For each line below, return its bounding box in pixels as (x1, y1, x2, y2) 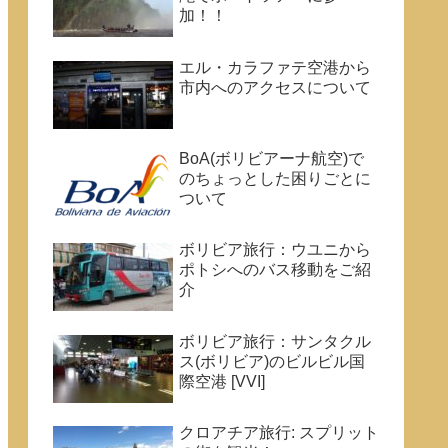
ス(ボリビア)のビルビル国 (179, 352, 365, 370)
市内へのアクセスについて (179, 78, 371, 96)
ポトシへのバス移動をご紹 (179, 261, 371, 279)
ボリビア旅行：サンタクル (179, 332, 371, 350)
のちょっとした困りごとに (179, 169, 371, 187)
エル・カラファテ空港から (179, 58, 371, 76)
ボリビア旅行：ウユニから (179, 241, 371, 259)
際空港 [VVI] (179, 372, 265, 390)
